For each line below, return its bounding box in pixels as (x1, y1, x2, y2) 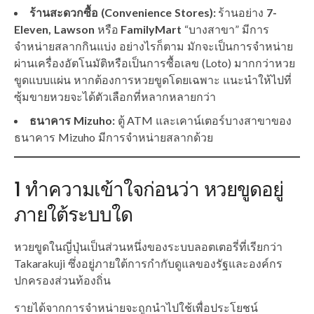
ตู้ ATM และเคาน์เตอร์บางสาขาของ (114, 113, 292, 127)
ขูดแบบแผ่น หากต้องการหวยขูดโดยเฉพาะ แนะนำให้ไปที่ (14, 72, 292, 86)
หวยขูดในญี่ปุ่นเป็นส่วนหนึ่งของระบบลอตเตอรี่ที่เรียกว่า (14, 239, 282, 253)
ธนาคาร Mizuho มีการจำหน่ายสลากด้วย (14, 130, 213, 144)
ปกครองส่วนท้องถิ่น (14, 273, 111, 287)
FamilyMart (121, 22, 182, 36)
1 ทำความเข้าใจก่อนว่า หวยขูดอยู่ (14, 175, 283, 203)
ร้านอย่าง (215, 5, 267, 19)
